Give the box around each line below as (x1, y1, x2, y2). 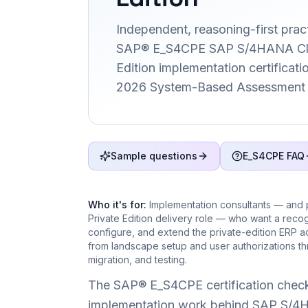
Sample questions (111, 150, 197, 162)
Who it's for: (88, 199, 146, 210)
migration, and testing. (88, 254, 187, 265)
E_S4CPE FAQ (243, 150, 305, 162)
